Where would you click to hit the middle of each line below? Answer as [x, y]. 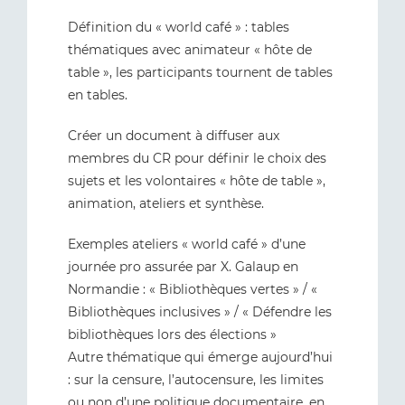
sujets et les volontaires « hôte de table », [197, 181]
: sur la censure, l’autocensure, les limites [196, 380]
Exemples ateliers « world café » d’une [187, 244]
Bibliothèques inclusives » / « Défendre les [200, 312]
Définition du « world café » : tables [179, 27]
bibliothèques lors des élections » [172, 334]
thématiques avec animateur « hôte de [190, 50]
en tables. [98, 95]
